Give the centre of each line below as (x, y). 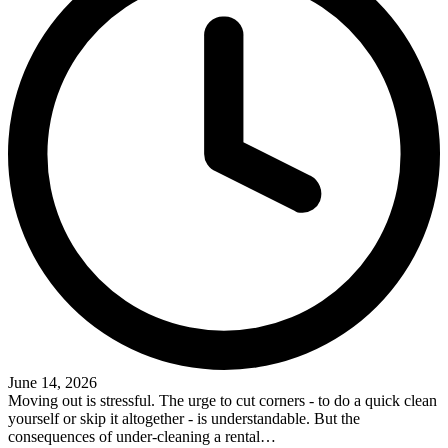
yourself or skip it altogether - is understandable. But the (184, 418)
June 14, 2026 (52, 382)
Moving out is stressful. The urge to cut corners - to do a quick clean (222, 400)
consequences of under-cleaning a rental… (142, 436)
